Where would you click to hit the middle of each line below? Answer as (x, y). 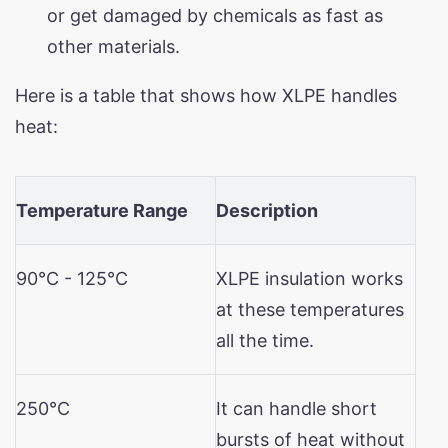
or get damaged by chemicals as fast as (215, 15)
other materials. (113, 46)
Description (267, 210)
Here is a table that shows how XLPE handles (206, 95)
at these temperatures (310, 309)
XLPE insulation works (309, 278)
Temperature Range (102, 210)
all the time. (265, 340)
